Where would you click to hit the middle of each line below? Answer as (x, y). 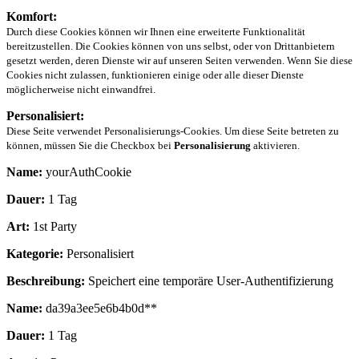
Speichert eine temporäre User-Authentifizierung (209, 281)
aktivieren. (275, 146)
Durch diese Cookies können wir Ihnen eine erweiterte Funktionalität (156, 32)
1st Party (53, 227)
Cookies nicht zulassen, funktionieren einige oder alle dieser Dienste (155, 75)
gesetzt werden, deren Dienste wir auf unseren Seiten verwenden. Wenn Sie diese (179, 61)
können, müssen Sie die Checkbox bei (90, 146)
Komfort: (32, 17)
